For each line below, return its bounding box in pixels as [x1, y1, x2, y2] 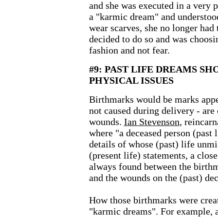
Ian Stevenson [124, 116, 180, 127]
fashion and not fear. [89, 45, 170, 55]
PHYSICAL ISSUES [89, 75, 174, 86]
